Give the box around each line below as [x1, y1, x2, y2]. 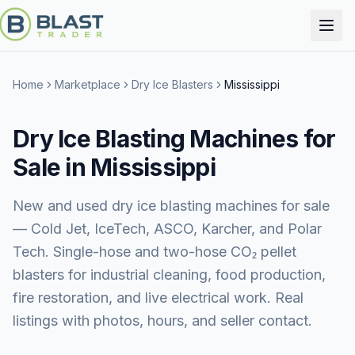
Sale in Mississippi [13, 153, 216, 181]
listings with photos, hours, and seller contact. [13, 312, 312, 329]
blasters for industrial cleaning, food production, [13, 266, 326, 283]
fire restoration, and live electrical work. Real [13, 289, 303, 306]
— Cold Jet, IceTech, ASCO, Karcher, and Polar [13, 220, 322, 237]
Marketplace [55, 78, 120, 91]
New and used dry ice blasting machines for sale [13, 197, 330, 214]
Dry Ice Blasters [132, 78, 213, 91]
